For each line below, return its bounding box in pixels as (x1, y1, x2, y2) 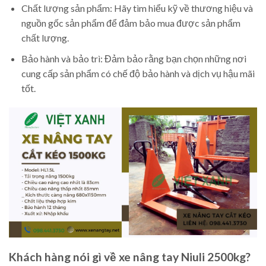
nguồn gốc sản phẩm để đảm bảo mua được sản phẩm (21, 17, 240, 29)
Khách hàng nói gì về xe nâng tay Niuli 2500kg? (9, 249, 251, 264)
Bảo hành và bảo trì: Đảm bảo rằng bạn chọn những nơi (21, 52, 246, 64)
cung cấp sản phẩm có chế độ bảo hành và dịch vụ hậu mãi (21, 67, 255, 79)
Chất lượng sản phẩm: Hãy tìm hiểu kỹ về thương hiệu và (21, 2, 253, 14)
